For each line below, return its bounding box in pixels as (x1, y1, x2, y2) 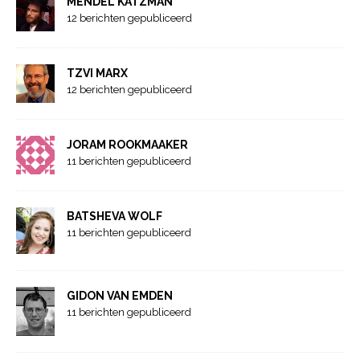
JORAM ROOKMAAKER (67, 137, 188, 151)
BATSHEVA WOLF (67, 209, 162, 223)
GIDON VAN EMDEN (67, 289, 173, 303)
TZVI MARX (67, 66, 128, 80)
